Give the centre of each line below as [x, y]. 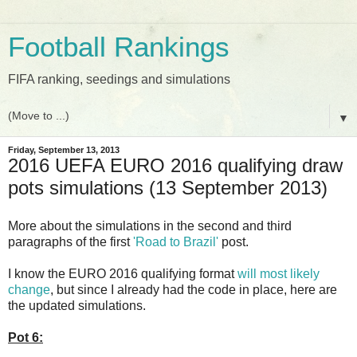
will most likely [279, 273]
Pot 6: [25, 337]
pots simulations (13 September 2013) [168, 188]
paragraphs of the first [71, 241]
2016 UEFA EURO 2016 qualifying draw [175, 165]
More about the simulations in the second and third [150, 226]
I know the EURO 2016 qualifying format [123, 273]
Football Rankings [119, 47]
